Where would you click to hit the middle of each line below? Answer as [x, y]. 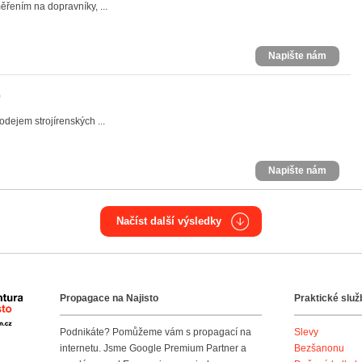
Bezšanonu [319, 348]
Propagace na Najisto [109, 298]
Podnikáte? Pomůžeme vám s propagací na [156, 332]
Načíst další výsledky [169, 221]
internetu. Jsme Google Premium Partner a [153, 348]
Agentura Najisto [59, 302]
